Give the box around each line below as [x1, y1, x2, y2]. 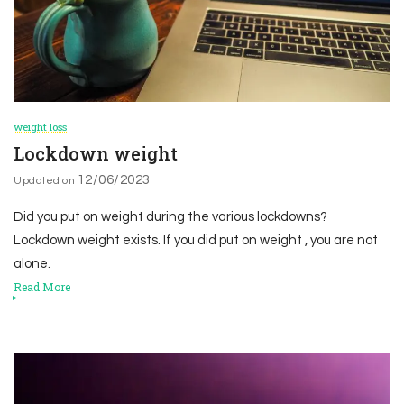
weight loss [14, 120, 67, 134]
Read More [14, 280, 70, 295]
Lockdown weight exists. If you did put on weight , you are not [14, 234, 378, 248]
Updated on [14, 175, 78, 187]
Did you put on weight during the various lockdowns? [14, 210, 327, 225]
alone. [14, 257, 50, 271]
